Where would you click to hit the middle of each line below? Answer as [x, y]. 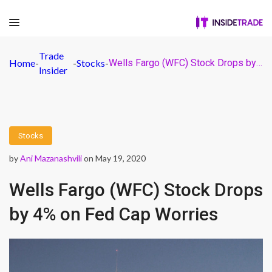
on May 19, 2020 [114, 158]
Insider [53, 70]
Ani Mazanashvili [51, 158]
